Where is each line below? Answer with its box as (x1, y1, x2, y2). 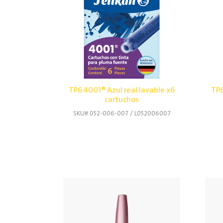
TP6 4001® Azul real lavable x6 (69, 86, 175, 95)
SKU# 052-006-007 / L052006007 (73, 110, 171, 117)
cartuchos (105, 95, 139, 104)
